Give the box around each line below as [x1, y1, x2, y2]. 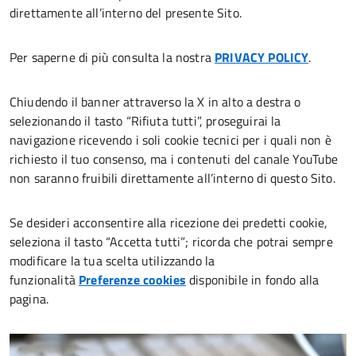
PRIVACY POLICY [215, 48, 309, 67]
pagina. [10, 289, 49, 308]
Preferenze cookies [79, 270, 186, 289]
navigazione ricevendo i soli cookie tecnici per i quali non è [10, 130, 331, 149]
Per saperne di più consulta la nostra [10, 48, 215, 67]
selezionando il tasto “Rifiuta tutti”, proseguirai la [10, 111, 281, 130]
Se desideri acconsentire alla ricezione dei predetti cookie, [10, 213, 328, 232]
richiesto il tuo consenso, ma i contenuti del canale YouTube [10, 149, 339, 168]
